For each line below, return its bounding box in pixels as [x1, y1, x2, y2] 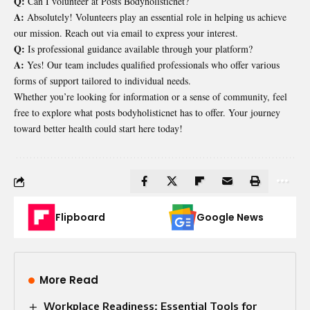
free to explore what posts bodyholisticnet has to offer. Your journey [14, 106, 280, 120]
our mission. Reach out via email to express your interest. [14, 26, 238, 40]
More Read [39, 273, 98, 288]
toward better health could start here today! [14, 122, 183, 136]
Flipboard [55, 210, 105, 225]
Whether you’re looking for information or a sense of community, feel [14, 90, 287, 104]
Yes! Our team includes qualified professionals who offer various [24, 58, 280, 72]
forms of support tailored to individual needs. [14, 74, 191, 88]
